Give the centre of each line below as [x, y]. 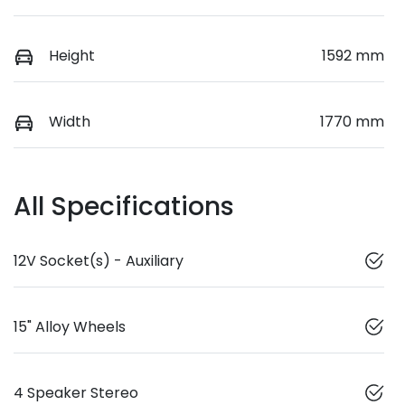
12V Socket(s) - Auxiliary [99, 261]
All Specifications [124, 207]
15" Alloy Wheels [70, 327]
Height [72, 56]
